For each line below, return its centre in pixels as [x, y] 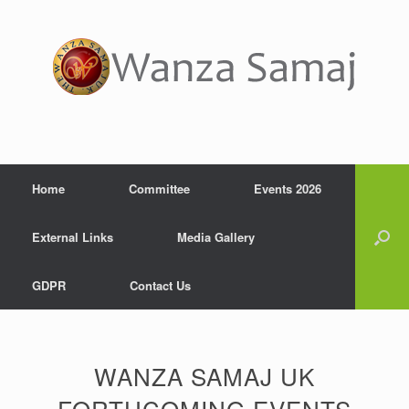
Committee [159, 189]
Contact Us [160, 285]
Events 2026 [288, 189]
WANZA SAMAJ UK [204, 376]
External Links [73, 237]
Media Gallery [216, 237]
